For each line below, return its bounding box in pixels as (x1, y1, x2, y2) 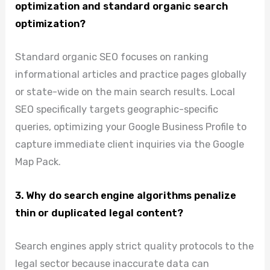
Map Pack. (15, 156, 61, 168)
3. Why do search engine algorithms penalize (15, 189, 237, 201)
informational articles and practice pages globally (15, 69, 247, 81)
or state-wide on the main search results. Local (15, 86, 236, 98)
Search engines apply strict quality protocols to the (15, 240, 254, 252)
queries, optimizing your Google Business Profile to (15, 121, 247, 133)
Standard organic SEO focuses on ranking (15, 51, 209, 63)
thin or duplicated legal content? (15, 207, 184, 219)
